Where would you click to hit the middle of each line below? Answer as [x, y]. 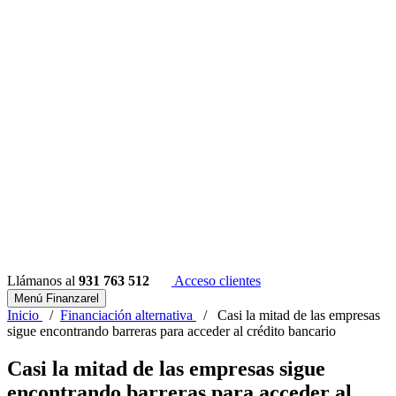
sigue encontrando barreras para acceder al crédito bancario [171, 331]
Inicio [23, 315]
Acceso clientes [216, 281]
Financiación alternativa [126, 315]
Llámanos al [43, 281]
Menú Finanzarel [57, 298]
